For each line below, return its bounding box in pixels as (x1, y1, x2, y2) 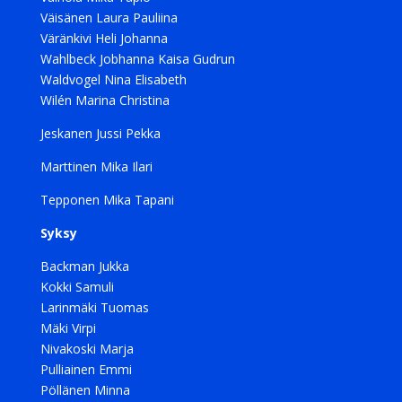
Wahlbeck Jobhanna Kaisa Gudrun (39, 50, 235, 67)
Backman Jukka (39, 258, 129, 275)
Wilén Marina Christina (39, 92, 170, 109)
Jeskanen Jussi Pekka (39, 125, 161, 142)
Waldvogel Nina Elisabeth (39, 71, 187, 88)
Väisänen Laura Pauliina (39, 9, 178, 26)
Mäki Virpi (39, 319, 96, 336)
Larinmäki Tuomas (39, 299, 149, 316)
